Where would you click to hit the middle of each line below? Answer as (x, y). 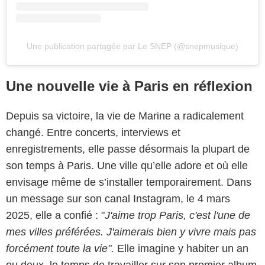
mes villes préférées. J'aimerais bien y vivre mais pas (131, 232)
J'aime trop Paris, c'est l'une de (177, 216)
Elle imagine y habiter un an (181, 249)
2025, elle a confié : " (55, 216)
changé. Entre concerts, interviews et (93, 133)
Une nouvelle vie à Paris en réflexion (129, 86)
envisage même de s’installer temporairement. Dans (129, 182)
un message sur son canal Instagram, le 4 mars (118, 199)
